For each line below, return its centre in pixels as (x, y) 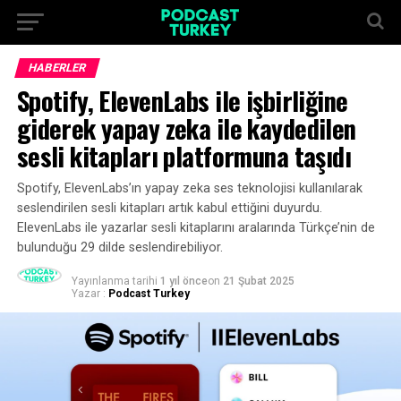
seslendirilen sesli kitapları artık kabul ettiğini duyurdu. (169, 208)
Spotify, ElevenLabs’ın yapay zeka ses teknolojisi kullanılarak (189, 188)
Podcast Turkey (149, 294)
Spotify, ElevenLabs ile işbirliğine (182, 100)
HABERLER (57, 68)
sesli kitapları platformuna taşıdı (184, 156)
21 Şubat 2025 (258, 281)
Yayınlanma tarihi (114, 281)
